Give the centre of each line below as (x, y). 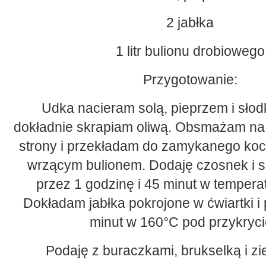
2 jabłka (190, 23)
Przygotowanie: (190, 80)
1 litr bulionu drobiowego (190, 51)
